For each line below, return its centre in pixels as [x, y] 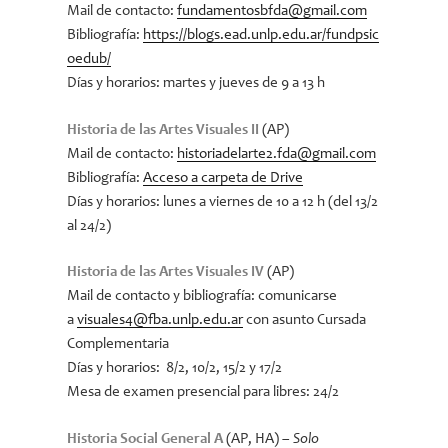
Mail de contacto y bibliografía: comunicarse [202, 296]
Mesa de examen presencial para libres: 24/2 [203, 392]
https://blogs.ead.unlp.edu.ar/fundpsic [261, 35]
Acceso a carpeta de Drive [223, 178]
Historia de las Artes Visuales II [165, 130]
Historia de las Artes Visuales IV [166, 272]
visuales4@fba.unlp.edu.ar [160, 320]
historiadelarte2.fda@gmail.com [277, 154]
